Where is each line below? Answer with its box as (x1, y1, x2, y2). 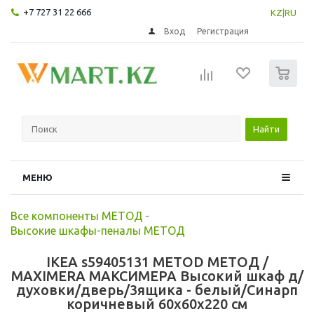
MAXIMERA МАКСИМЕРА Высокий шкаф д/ (11, 267, 303, 284)
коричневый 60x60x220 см (67, 295, 247, 312)
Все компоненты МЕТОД (11, 209, 143, 222)
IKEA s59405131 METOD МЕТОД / (46, 253, 268, 270)
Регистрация (197, 26, 250, 36)
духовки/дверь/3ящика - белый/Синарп (16, 281, 298, 298)
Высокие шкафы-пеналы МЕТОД (11, 224, 185, 237)
